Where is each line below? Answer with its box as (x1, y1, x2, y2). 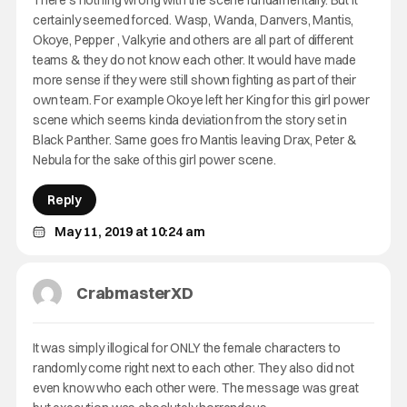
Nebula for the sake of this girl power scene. (32, 152, 276, 168)
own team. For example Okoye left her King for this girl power (32, 92, 371, 108)
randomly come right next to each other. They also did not (32, 360, 354, 376)
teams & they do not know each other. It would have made (32, 52, 357, 68)
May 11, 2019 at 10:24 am (54, 223, 205, 240)
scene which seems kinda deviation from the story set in (32, 112, 348, 128)
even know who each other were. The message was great (32, 380, 359, 396)
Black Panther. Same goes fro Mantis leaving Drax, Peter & (32, 132, 357, 148)
